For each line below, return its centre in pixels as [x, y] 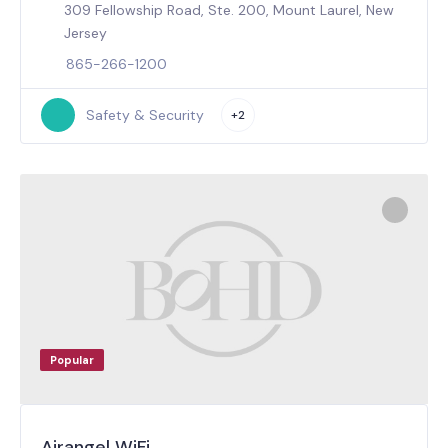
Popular [72, 359]
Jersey [86, 32]
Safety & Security [144, 114]
